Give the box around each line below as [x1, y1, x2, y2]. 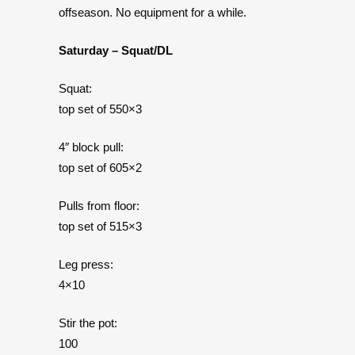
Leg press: [59, 258, 113, 271]
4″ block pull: [59, 140, 124, 154]
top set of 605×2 [59, 161, 142, 174]
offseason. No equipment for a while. [59, 6, 246, 19]
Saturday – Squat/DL [59, 44, 173, 57]
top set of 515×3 [59, 219, 142, 233]
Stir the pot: [59, 316, 117, 330]
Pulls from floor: [59, 199, 139, 212]
